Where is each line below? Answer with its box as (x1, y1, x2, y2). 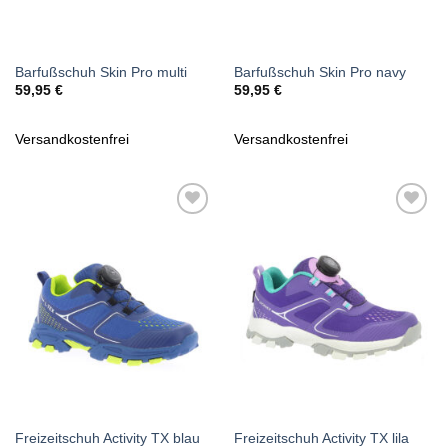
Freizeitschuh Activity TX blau (14, 430, 200, 446)
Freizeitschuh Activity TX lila (233, 430, 409, 446)
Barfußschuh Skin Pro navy (233, 64, 406, 80)
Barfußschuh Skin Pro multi (14, 64, 187, 80)
